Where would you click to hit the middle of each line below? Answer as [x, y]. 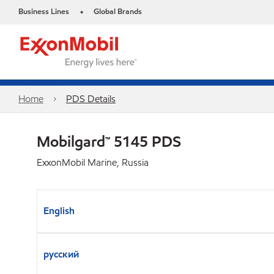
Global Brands [118, 12]
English [59, 211]
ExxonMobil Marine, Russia [93, 162]
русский [61, 254]
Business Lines [44, 12]
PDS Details [91, 99]
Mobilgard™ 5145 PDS [109, 141]
